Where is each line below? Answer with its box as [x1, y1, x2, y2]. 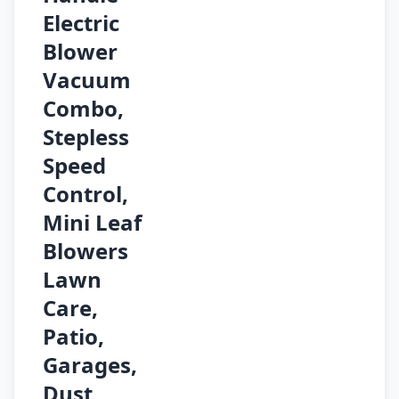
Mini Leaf [43, 208, 142, 237]
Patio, [43, 322, 104, 351]
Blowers [43, 236, 128, 265]
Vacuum [43, 65, 131, 94]
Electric [43, 8, 119, 37]
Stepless [43, 122, 129, 151]
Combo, [43, 94, 124, 123]
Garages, [43, 350, 137, 379]
